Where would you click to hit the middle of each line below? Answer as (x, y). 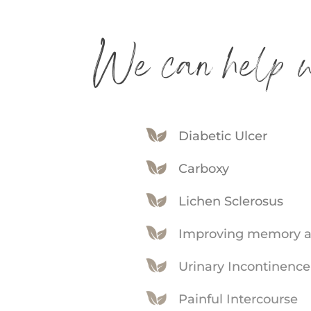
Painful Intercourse (238, 300)
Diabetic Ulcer (222, 136)
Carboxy (203, 169)
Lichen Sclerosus (230, 202)
